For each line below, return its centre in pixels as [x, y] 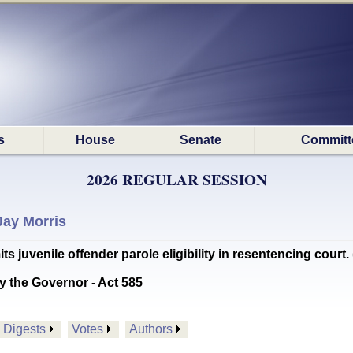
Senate [201, 140]
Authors [151, 329]
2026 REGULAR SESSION [176, 180]
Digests [24, 329]
